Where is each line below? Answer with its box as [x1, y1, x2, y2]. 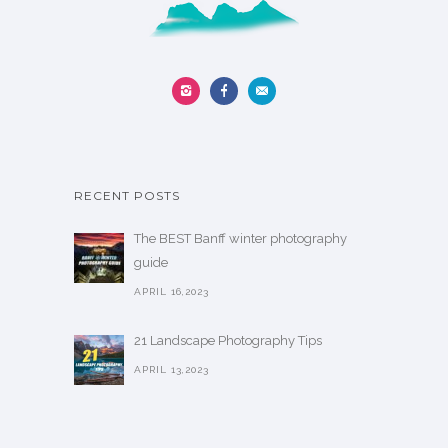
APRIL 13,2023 [134, 364, 209, 376]
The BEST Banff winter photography [134, 231, 347, 247]
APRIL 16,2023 [134, 286, 209, 298]
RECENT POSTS [74, 188, 180, 204]
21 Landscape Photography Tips [134, 333, 322, 349]
